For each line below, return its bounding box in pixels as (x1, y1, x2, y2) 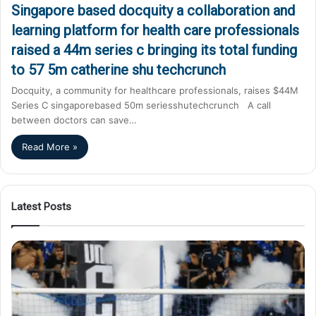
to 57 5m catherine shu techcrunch (11, 61, 226, 78)
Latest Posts (11, 200, 71, 213)
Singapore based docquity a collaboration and (11, 1, 295, 19)
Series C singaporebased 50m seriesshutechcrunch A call (11, 99, 271, 111)
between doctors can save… (11, 114, 137, 126)
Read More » (22, 140, 78, 152)
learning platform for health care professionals (11, 21, 299, 39)
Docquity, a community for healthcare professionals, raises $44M (11, 84, 298, 96)
